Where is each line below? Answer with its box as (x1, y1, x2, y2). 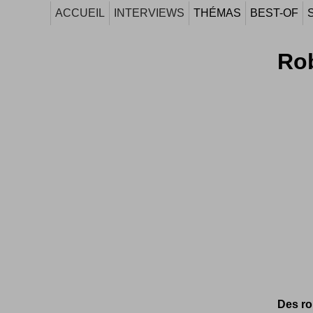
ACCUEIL (55, 7, 105, 19)
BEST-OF (250, 7, 298, 19)
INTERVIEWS (114, 7, 184, 19)
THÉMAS (194, 7, 241, 19)
